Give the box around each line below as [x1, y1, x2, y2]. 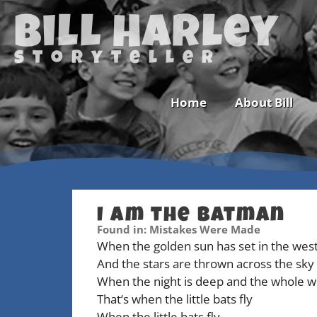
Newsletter [18, 218, 74, 231]
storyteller [14, 50, 221, 69]
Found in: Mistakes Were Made [97, 222, 260, 236]
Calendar [18, 242, 63, 255]
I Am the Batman [97, 207, 286, 227]
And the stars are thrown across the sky [97, 255, 314, 272]
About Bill [234, 94, 293, 110]
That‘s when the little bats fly [97, 291, 253, 307]
